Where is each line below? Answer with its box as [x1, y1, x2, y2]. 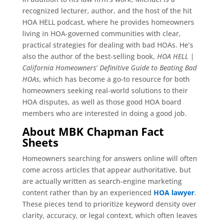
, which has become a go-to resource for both [39, 74, 190, 84]
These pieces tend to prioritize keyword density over [22, 199, 196, 209]
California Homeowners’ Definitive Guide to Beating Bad [22, 62, 197, 72]
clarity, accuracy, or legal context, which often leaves [22, 210, 197, 220]
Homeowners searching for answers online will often [22, 153, 197, 163]
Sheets [22, 134, 58, 150]
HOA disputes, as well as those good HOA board [22, 97, 181, 107]
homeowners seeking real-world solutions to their [22, 85, 188, 95]
